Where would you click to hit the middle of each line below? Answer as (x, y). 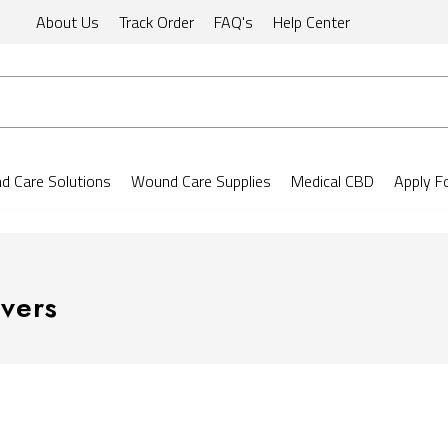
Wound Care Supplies (201, 181)
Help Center (311, 22)
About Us (67, 22)
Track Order (156, 22)
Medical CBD (332, 181)
